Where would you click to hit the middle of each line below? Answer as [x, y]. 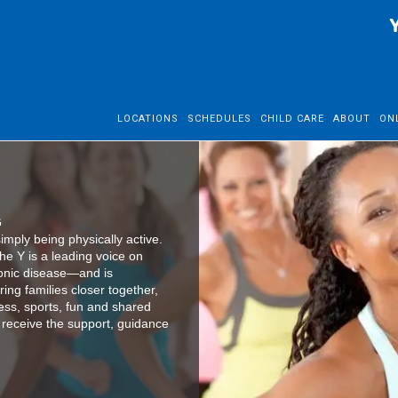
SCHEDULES [219, 119]
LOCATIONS [147, 119]
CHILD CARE [292, 119]
